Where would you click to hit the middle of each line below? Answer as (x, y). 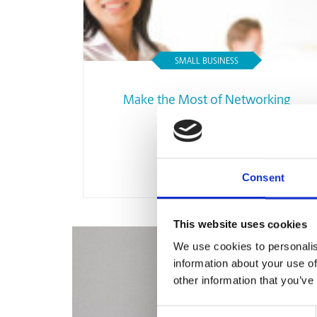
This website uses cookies (240, 224)
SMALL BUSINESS (207, 62)
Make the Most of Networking (207, 101)
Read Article (207, 149)
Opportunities (207, 114)
